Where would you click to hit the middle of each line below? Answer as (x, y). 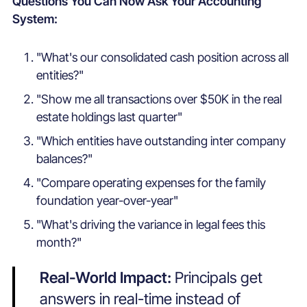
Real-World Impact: (107, 277)
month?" (59, 242)
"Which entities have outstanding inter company (161, 140)
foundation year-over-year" (108, 200)
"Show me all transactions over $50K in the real (159, 99)
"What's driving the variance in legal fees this (151, 224)
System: (35, 19)
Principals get (218, 277)
